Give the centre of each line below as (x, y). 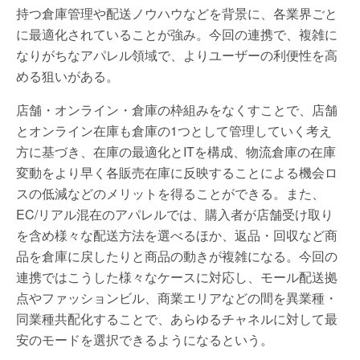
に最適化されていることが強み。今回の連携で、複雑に (177, 34)
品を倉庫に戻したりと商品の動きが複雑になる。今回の (177, 256)
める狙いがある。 (67, 76)
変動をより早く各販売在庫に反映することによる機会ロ (177, 172)
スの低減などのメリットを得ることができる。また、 (170, 193)
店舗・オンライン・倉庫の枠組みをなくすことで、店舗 (177, 110)
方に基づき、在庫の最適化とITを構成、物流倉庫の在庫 (176, 151)
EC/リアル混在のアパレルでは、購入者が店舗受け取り (175, 214)
